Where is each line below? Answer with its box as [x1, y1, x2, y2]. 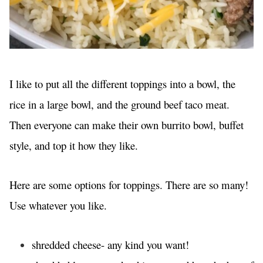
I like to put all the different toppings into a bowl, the [9, 76, 235, 92]
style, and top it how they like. [9, 138, 141, 153]
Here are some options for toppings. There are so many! [9, 177, 248, 193]
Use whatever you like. [9, 198, 110, 213]
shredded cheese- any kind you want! [32, 237, 189, 252]
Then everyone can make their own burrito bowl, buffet [9, 117, 244, 133]
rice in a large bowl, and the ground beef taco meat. [9, 97, 230, 112]
